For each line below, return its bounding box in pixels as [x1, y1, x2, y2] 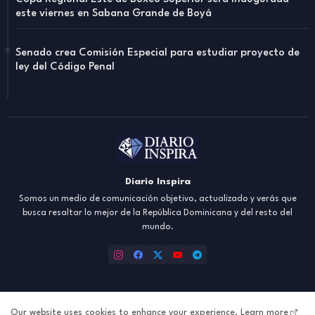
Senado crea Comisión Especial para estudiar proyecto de [15, 48, 300, 59]
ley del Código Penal [15, 62, 115, 73]
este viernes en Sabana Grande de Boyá [15, 8, 212, 20]
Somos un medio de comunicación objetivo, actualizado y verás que [18, 195, 297, 204]
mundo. [141, 223, 174, 232]
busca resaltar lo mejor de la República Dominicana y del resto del [22, 209, 292, 218]
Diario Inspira [124, 176, 191, 187]
